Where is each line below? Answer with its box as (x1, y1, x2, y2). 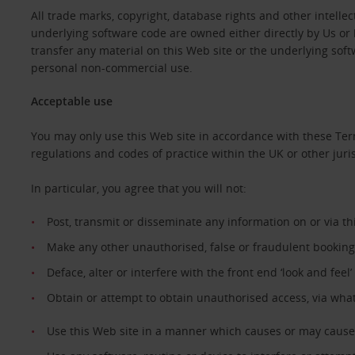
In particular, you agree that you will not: (30, 181, 246, 196)
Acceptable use (30, 94, 113, 109)
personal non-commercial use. (30, 60, 199, 75)
